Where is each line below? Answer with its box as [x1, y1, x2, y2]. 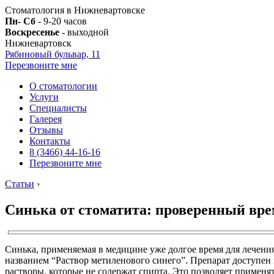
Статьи [5, 179, 34, 189]
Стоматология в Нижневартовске [5, 5, 145, 15]
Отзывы [29, 125, 63, 135]
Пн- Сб [5, 16, 35, 26]
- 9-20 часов [35, 16, 87, 26]
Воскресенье [5, 27, 59, 37]
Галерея [29, 114, 62, 124]
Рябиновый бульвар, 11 [5, 49, 100, 59]
